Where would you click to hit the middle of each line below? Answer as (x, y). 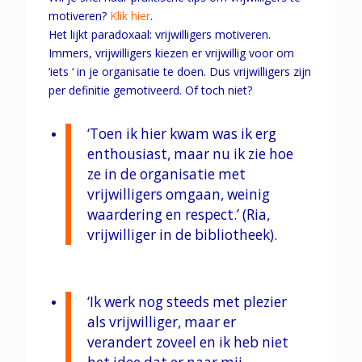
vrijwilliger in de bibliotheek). (182, 234)
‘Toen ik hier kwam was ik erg (181, 133)
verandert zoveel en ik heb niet (187, 342)
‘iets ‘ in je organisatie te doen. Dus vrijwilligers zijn (179, 72)
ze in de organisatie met (166, 174)
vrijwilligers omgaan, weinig (178, 194)
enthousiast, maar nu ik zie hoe (190, 154)
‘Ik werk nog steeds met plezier (187, 301)
